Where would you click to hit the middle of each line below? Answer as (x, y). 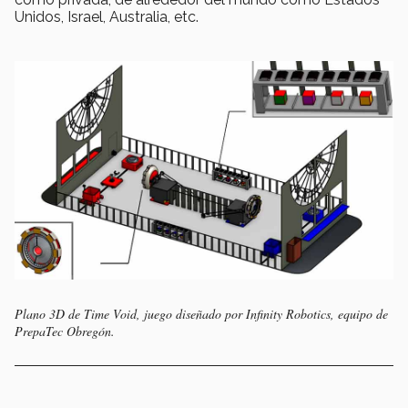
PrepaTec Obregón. (65, 331)
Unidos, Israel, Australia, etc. (107, 16)
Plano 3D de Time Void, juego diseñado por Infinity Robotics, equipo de (201, 314)
